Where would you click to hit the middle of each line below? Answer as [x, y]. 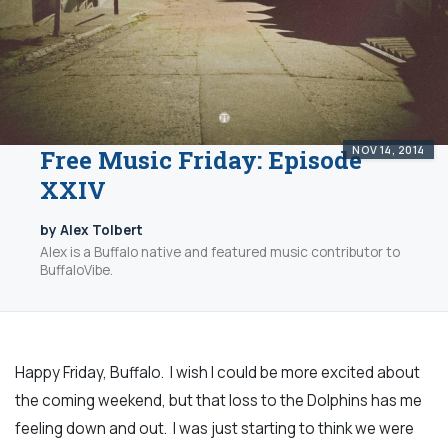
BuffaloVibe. [76, 269]
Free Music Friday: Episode [201, 160]
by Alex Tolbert [91, 230]
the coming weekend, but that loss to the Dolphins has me [218, 400]
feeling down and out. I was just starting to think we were [214, 428]
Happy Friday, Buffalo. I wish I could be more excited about [217, 372]
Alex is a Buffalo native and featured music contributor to [220, 251]
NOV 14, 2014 [388, 149]
